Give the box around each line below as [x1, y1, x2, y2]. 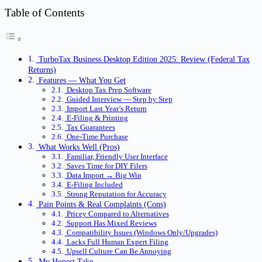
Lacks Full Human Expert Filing [64, 237, 168, 247]
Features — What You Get [36, 75, 126, 85]
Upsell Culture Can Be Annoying [64, 247, 171, 256]
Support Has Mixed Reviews [64, 219, 157, 228]
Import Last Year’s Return [64, 104, 147, 113]
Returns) [28, 65, 56, 75]
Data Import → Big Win [64, 171, 142, 180]
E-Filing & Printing [64, 113, 128, 123]
